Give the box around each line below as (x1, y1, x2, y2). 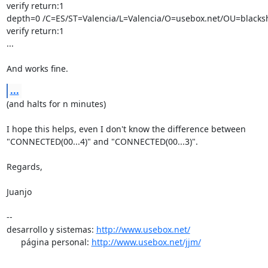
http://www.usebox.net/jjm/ (91, 236, 201, 248)
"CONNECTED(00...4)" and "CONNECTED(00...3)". (6, 135, 198, 147)
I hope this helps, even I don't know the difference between (6, 123, 246, 135)
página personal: (20, 236, 92, 248)
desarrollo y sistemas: (6, 223, 96, 235)
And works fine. (6, 62, 68, 74)
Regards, (6, 160, 42, 172)
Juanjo (6, 185, 32, 197)
